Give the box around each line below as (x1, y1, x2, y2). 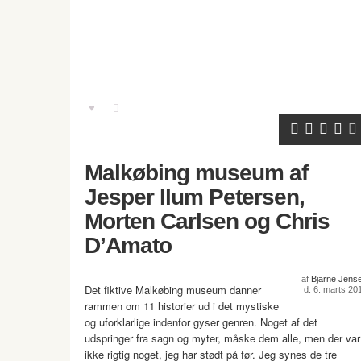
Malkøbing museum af (85, 160, 308, 186)
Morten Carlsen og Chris (85, 209, 330, 234)
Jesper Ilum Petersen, (85, 185, 305, 210)
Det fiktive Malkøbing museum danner (85, 282, 261, 298)
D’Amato (85, 233, 172, 259)
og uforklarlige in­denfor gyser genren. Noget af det (85, 314, 317, 330)
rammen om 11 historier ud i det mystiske (85, 298, 279, 314)
